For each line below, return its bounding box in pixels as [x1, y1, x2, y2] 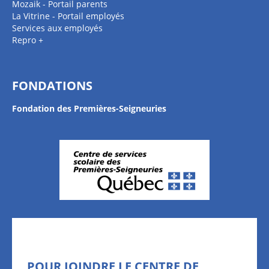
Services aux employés [12, 22, 103, 34]
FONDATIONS [12, 77, 92, 94]
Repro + [12, 34, 43, 46]
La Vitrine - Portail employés [12, 10, 124, 22]
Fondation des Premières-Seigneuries [12, 103, 166, 114]
